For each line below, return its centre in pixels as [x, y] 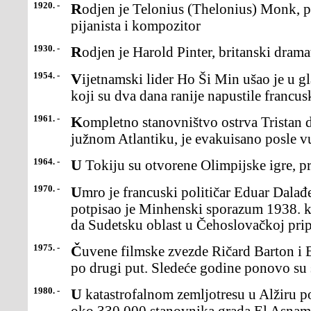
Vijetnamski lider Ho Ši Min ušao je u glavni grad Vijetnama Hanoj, [76, 79]
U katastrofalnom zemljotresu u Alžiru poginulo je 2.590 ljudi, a [76, 294]
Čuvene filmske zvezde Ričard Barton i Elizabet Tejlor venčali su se [76, 251]
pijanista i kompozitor [136, 26]
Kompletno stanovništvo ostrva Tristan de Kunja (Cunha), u [77, 122]
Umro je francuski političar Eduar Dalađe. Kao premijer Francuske [76, 192]
